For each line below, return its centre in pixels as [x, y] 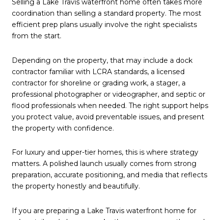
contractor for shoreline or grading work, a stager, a [99, 83]
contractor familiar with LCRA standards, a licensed [98, 71]
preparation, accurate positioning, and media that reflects [110, 175]
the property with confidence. [63, 128]
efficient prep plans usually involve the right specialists [104, 25]
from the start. [37, 36]
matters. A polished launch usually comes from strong [104, 164]
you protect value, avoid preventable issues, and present [108, 117]
